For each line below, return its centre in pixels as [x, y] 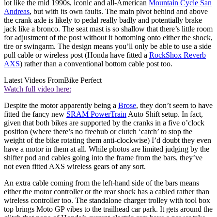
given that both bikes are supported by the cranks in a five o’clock [104, 123]
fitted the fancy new [35, 114]
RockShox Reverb [178, 55]
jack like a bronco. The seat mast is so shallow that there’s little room [108, 29]
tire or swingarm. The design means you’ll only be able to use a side [108, 46]
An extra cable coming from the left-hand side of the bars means [101, 183]
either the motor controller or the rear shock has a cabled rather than [107, 192]
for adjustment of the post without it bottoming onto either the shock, [108, 38]
